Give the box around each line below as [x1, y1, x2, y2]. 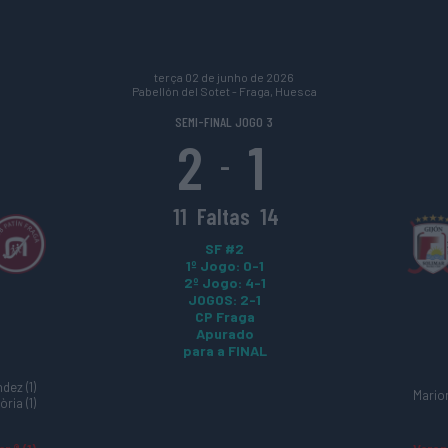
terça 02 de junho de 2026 [154, 70, 294, 84]
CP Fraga [194, 308, 255, 325]
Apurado [195, 325, 254, 342]
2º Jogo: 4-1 [183, 274, 266, 291]
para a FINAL [182, 342, 267, 359]
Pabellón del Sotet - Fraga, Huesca [131, 84, 317, 98]
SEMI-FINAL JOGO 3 [175, 113, 273, 130]
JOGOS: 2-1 [188, 291, 261, 308]
